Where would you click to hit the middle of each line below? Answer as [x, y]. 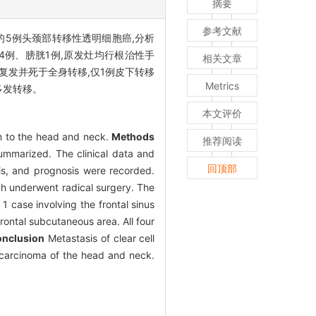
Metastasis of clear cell [100, 238]
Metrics [223, 85]
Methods [133, 136]
